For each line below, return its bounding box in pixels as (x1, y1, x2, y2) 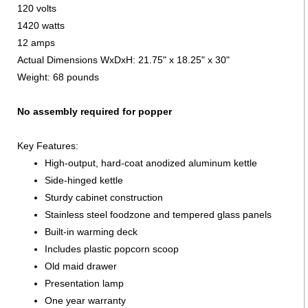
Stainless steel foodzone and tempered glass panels (45, 208, 272, 220)
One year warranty (45, 294, 126, 306)
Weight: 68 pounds (17, 71, 99, 82)
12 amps (17, 36, 55, 48)
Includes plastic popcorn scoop (45, 243, 179, 254)
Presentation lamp (45, 277, 124, 289)
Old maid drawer (45, 260, 117, 272)
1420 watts (17, 19, 65, 31)
